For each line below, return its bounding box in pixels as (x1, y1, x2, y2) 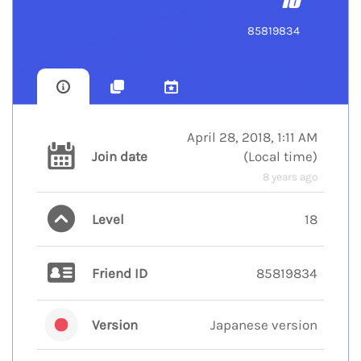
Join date (92, 148, 147, 165)
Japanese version (210, 317, 317, 334)
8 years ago (263, 171, 317, 184)
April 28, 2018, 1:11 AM (187, 129, 317, 146)
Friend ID (92, 265, 147, 282)
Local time (248, 148, 313, 165)
